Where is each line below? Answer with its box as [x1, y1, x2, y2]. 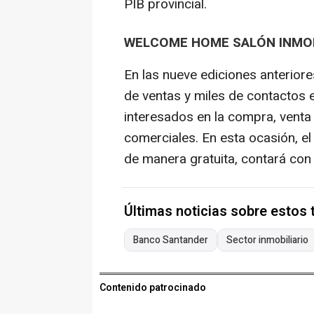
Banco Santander [133, 233, 208, 248]
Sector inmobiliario [226, 233, 308, 248]
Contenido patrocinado [100, 280, 206, 296]
